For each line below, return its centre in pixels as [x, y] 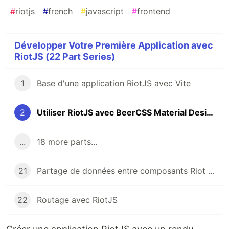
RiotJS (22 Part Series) [65, 57]
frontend [154, 12]
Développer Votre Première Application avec [114, 45]
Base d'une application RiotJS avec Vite [114, 84]
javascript [105, 12]
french [60, 12]
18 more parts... [67, 142]
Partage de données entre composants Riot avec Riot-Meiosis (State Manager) [211, 171]
